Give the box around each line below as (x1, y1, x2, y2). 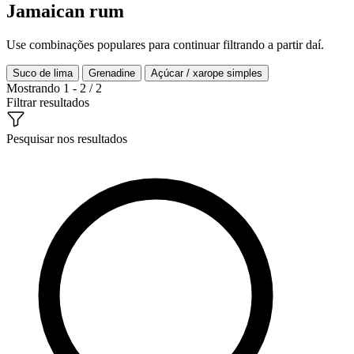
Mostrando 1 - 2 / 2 (6, 81, 102, 95)
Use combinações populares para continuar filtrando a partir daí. (6, 37, 324, 51)
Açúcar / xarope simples (151, 66, 262, 79)
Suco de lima (13, 66, 73, 79)
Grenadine (88, 66, 135, 79)
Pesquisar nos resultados (6, 131, 127, 145)
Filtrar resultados (6, 95, 89, 109)
